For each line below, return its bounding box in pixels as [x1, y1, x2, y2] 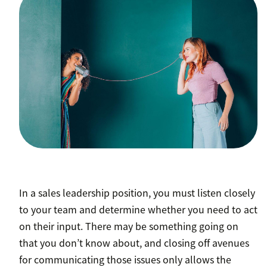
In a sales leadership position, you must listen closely [19, 185, 255, 200]
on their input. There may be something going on [19, 218, 238, 233]
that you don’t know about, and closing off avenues [19, 235, 249, 250]
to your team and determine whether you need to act [19, 201, 257, 216]
